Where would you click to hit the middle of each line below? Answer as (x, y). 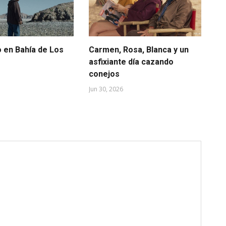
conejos (104, 74)
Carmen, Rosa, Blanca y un (138, 49)
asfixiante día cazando (131, 62)
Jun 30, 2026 (106, 89)
